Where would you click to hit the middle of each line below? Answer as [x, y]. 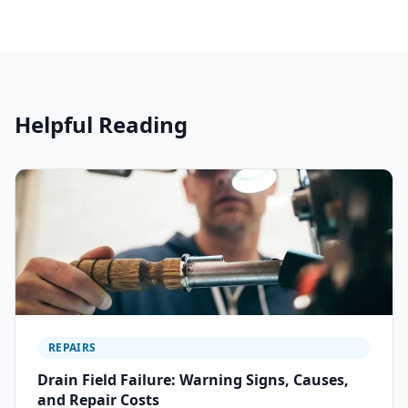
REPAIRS [72, 347]
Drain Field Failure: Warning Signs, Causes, [193, 380]
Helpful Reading [101, 124]
